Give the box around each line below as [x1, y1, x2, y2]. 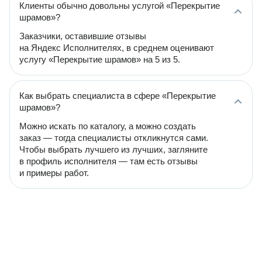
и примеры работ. [19, 168, 89, 178]
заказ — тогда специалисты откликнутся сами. [19, 133, 208, 143]
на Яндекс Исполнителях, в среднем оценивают [19, 43, 214, 53]
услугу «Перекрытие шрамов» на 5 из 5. [19, 54, 180, 64]
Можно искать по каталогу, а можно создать [19, 121, 196, 131]
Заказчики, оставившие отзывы [19, 31, 146, 41]
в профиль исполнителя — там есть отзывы [19, 156, 198, 166]
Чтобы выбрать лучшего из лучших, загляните [19, 144, 208, 154]
